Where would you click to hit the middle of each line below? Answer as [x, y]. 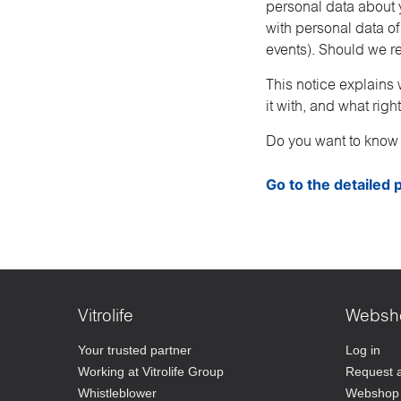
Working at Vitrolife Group [151, 371]
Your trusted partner [135, 350]
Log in [363, 350]
